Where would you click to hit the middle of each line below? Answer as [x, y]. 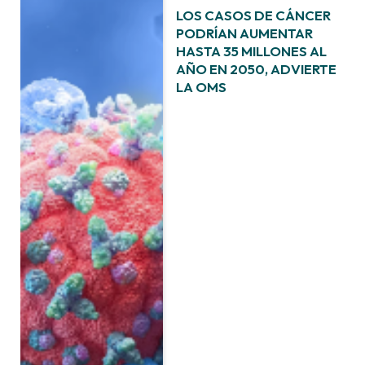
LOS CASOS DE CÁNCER [254, 15]
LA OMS [202, 86]
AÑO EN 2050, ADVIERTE [257, 68]
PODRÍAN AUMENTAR [245, 33]
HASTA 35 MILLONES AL [252, 51]
